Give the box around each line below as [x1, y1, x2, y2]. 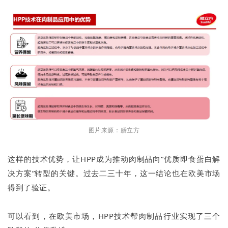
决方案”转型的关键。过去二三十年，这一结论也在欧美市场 [8, 168, 220, 179]
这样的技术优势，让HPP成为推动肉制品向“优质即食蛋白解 [8, 154, 220, 164]
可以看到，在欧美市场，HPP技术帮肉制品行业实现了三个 [8, 211, 220, 221]
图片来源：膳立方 [88, 126, 140, 135]
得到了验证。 [8, 182, 55, 193]
